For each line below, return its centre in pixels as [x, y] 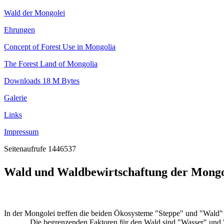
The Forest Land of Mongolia [51, 64]
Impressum [21, 132]
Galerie [15, 98]
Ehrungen [19, 30]
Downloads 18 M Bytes [42, 81]
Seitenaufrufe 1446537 [40, 149]
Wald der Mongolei [34, 13]
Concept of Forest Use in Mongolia [60, 47]
